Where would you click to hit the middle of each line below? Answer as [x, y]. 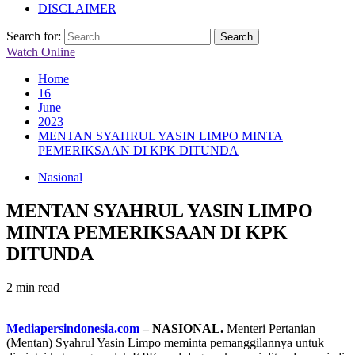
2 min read [33, 287]
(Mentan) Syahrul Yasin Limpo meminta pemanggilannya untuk [165, 342]
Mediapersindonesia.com [73, 328]
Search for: [34, 36]
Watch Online [41, 52]
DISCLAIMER [77, 8]
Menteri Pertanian [269, 328]
